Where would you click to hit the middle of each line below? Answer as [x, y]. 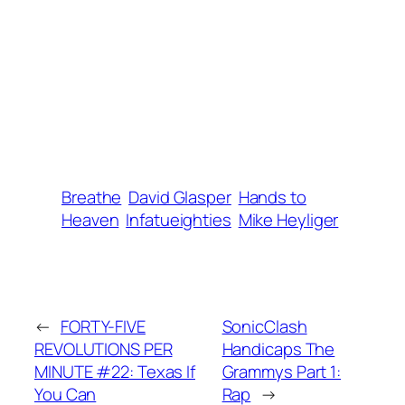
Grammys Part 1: [282, 371]
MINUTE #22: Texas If [115, 371]
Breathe [92, 197]
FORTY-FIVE [103, 326]
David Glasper [180, 197]
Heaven [90, 219]
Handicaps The [278, 348]
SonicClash [264, 326]
